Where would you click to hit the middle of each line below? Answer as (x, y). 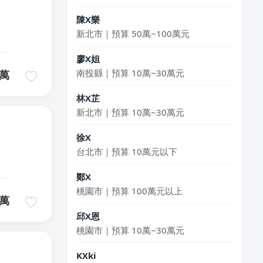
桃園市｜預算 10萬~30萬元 (130, 219)
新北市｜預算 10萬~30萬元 (130, 101)
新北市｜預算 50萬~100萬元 (133, 23)
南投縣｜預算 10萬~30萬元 (130, 62)
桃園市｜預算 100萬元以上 (129, 180)
